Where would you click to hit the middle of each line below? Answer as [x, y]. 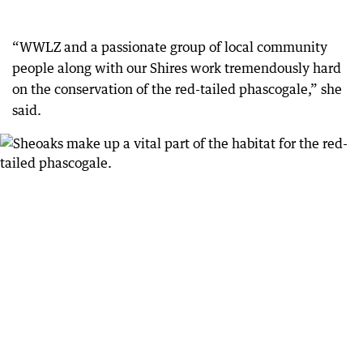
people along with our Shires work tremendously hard [177, 68]
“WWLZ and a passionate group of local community [170, 47]
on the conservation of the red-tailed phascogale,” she [177, 89]
